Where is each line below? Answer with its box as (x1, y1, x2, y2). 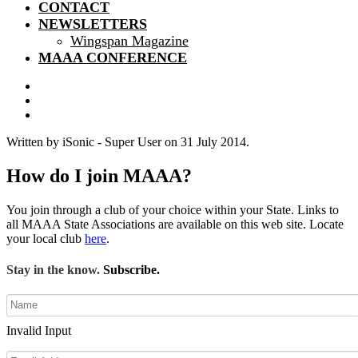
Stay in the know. (6, 263, 100, 277)
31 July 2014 (181, 135, 246, 149)
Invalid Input (6, 324, 71, 338)
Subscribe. (100, 263, 160, 277)
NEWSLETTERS (38, 16, 147, 32)
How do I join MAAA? (6, 165, 192, 186)
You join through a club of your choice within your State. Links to (6, 202, 339, 217)
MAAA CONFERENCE (38, 50, 187, 66)
